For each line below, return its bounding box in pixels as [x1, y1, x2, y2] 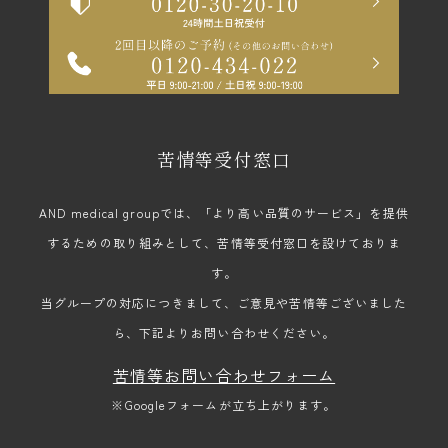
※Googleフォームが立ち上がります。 [111, 396, 337, 414]
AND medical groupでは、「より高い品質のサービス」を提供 [39, 204, 409, 222]
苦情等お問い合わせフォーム [112, 363, 336, 388]
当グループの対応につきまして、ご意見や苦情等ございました [40, 294, 408, 312]
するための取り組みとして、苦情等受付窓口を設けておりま [47, 234, 401, 252]
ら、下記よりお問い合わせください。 [112, 324, 336, 342]
